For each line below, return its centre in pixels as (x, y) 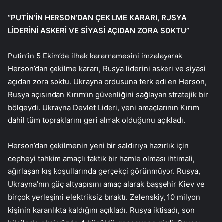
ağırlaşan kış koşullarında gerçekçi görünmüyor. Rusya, (104, 171)
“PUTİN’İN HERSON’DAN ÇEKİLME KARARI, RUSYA (97, 18)
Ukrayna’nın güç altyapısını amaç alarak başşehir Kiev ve (106, 184)
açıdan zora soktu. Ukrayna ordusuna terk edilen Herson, (107, 82)
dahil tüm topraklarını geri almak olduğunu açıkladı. (97, 120)
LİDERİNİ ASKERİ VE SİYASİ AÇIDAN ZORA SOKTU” (99, 31)
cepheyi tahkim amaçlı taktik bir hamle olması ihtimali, (101, 159)
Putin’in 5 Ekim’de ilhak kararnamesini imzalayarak (95, 56)
